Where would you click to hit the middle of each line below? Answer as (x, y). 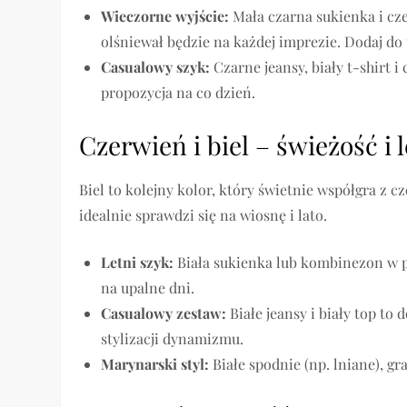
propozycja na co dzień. (179, 93)
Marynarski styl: (155, 364)
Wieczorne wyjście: (165, 16)
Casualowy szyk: (156, 67)
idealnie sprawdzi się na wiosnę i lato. (203, 215)
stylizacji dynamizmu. (173, 339)
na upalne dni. (148, 288)
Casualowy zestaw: (164, 313)
